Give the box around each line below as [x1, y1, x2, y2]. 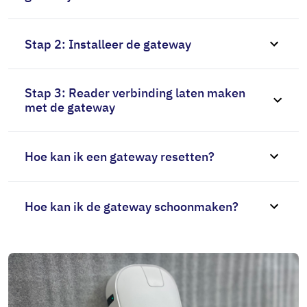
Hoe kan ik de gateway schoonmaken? [25, 198, 238, 214]
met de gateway [25, 99, 115, 115]
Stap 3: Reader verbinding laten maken [25, 85, 245, 101]
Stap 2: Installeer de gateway [25, 36, 191, 52]
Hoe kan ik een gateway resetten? [25, 148, 214, 164]
